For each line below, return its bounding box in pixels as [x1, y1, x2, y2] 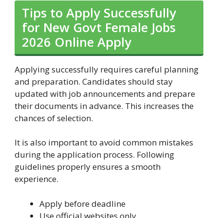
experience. [15, 173, 58, 185]
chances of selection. [15, 112, 93, 124]
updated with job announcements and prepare [15, 88, 195, 99]
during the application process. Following [15, 149, 174, 161]
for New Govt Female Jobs [22, 18, 176, 36]
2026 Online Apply [22, 33, 131, 50]
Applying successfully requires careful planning [15, 63, 199, 75]
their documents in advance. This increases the [15, 100, 194, 111]
